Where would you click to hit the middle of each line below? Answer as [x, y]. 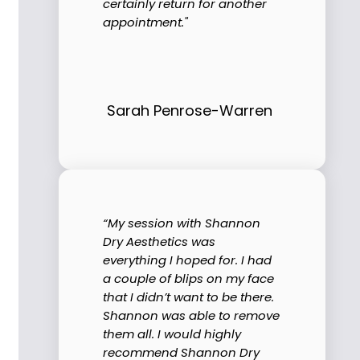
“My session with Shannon [182, 223]
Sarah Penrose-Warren [190, 110]
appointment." [145, 22]
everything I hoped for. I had [187, 260]
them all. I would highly [172, 333]
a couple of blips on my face [188, 278]
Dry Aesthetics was [159, 241]
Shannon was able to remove [191, 315]
